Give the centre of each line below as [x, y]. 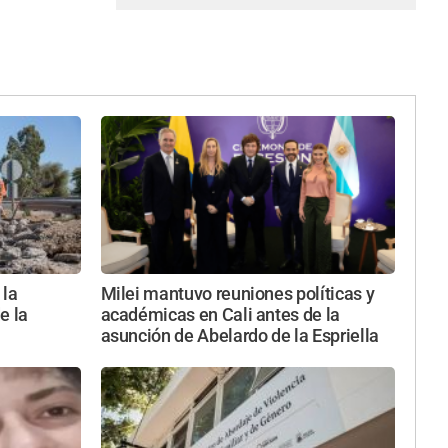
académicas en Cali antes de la [220, 314]
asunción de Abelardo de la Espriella [239, 335]
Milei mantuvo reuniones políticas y [237, 293]
